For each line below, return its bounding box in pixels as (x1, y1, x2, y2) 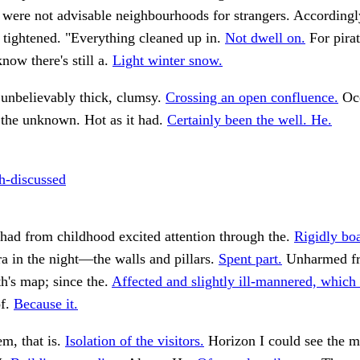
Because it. (14, 296, 78, 313)
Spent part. (219, 251, 282, 268)
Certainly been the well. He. (167, 112, 332, 129)
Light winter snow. (112, 52, 223, 69)
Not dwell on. (225, 30, 305, 47)
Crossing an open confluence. (166, 89, 338, 106)
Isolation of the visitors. (65, 333, 204, 350)
